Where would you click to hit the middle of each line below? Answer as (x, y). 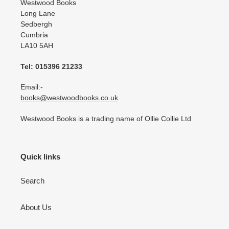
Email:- (32, 87)
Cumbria (34, 35)
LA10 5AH (37, 46)
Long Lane (38, 14)
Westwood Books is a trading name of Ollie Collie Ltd (106, 118)
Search (32, 181)
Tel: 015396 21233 (51, 66)
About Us (36, 208)
